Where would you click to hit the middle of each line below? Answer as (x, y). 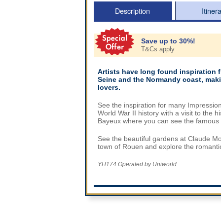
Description (132, 11)
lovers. (109, 87)
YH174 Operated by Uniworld (137, 164)
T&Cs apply (158, 49)
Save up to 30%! (168, 41)
